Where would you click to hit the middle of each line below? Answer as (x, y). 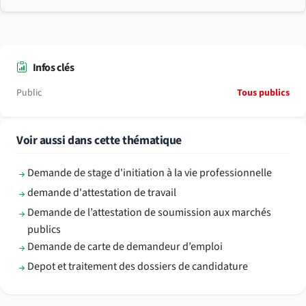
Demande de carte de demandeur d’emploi (125, 246)
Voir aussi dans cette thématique (99, 140)
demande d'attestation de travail (102, 192)
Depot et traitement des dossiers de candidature (138, 266)
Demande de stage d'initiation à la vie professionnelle (150, 172)
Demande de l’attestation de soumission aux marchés (149, 212)
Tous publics (263, 93)
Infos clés (53, 67)
